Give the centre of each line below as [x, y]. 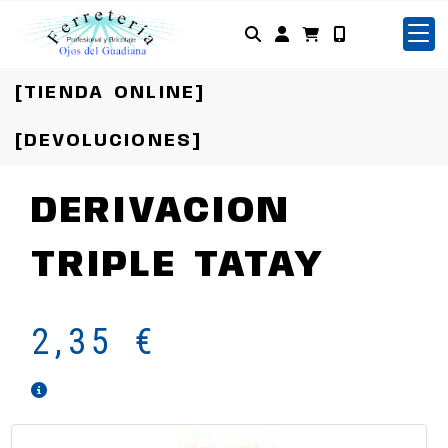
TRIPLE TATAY [178, 266]
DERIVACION [161, 212]
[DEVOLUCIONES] [109, 141]
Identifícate [342, 33]
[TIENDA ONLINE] [110, 93]
